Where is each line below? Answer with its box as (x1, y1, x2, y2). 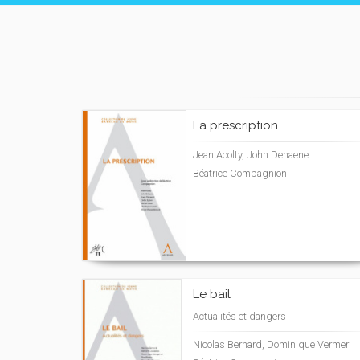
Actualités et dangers (193, 310, 286, 322)
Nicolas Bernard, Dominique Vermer (193, 338, 349, 350)
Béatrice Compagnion (193, 167, 287, 179)
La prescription (193, 118, 278, 133)
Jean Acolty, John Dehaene (193, 149, 309, 161)
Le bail (193, 287, 231, 301)
